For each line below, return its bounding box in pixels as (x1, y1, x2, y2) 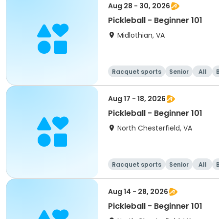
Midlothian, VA (117, 30, 165, 40)
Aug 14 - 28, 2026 (108, 187, 168, 197)
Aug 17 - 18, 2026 (108, 94, 166, 104)
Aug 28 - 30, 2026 (108, 1, 170, 11)
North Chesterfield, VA (117, 123, 192, 133)
